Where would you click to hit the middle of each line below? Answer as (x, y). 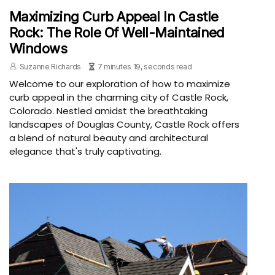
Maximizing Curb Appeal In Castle (114, 16)
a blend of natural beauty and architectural (109, 137)
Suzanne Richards (50, 66)
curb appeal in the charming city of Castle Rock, (119, 97)
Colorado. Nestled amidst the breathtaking (108, 110)
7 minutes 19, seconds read (145, 66)
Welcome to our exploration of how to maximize (120, 83)
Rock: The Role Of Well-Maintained (117, 32)
